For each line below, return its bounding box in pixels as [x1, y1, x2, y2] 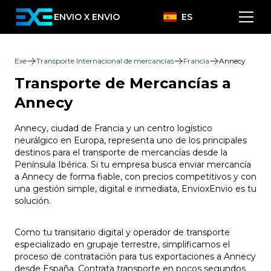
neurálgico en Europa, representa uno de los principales [15, 135, 247, 146]
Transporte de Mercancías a [15, 74, 231, 92]
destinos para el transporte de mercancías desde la [15, 147, 227, 158]
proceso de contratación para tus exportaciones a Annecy [15, 251, 256, 262]
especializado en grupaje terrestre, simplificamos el [15, 239, 230, 250]
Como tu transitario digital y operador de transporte [15, 227, 230, 238]
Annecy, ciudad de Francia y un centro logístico [15, 123, 212, 134]
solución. [15, 195, 51, 206]
